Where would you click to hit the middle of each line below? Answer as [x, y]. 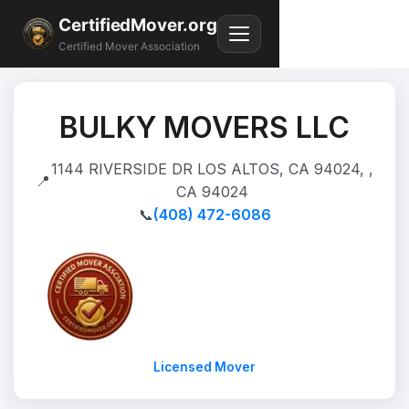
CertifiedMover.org [138, 25]
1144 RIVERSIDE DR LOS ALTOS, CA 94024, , [212, 169]
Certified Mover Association [129, 47]
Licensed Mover [204, 367]
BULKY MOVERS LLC [204, 127]
